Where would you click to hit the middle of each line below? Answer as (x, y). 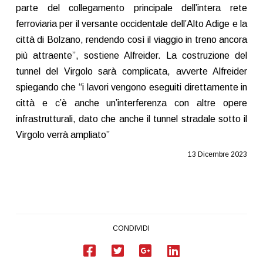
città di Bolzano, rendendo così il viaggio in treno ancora (131, 40)
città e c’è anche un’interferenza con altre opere (131, 103)
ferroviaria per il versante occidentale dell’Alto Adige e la (131, 24)
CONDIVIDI (131, 228)
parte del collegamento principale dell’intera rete (131, 8)
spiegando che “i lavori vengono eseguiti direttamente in (131, 87)
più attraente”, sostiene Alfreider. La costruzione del (131, 56)
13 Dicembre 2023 (218, 155)
